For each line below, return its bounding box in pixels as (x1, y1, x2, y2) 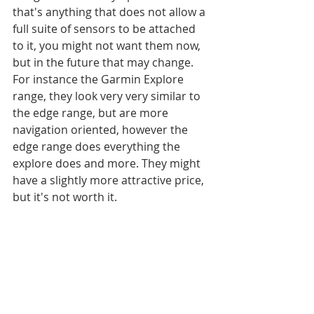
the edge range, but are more (13, 105, 171, 121)
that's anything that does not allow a (13, 4, 208, 20)
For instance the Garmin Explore (13, 71, 186, 87)
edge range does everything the (13, 139, 183, 154)
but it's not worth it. (13, 189, 120, 205)
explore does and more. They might (13, 156, 203, 171)
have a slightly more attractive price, (13, 172, 207, 188)
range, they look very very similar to (13, 88, 203, 104)
